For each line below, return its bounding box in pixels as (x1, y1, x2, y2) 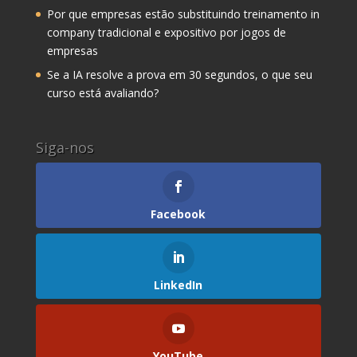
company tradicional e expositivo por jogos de (46, 24, 286, 40)
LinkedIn (154, 277, 203, 293)
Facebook (151, 206, 206, 222)
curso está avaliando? (46, 84, 159, 100)
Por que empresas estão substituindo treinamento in (46, 6, 320, 22)
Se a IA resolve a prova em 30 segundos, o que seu (46, 66, 312, 82)
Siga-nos (35, 137, 94, 157)
